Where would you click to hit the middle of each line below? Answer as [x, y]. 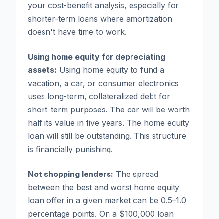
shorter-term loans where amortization [100, 18]
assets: [42, 70]
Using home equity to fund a [110, 70]
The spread [136, 174]
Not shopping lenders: [71, 174]
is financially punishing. [70, 149]
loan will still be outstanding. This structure [107, 136]
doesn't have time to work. [77, 32]
